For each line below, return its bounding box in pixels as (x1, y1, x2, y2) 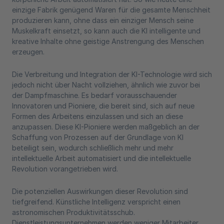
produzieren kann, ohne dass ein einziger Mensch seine (12, 16, 193, 24)
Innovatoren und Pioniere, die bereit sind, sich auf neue (12, 101, 194, 110)
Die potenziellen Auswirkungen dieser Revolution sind (12, 187, 188, 195)
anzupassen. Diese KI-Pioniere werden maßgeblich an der (12, 122, 199, 131)
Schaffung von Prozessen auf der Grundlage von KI (12, 133, 183, 141)
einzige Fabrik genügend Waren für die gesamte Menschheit (12, 5, 210, 14)
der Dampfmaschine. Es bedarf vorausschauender (12, 91, 177, 99)
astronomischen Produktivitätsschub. (12, 208, 135, 216)
